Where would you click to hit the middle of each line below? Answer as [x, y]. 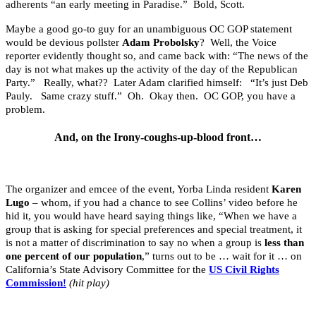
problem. [25, 109]
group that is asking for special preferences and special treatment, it [154, 230]
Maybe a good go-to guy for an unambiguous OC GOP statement [149, 29]
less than [284, 243]
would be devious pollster [64, 42]
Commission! [36, 283]
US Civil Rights [244, 270]
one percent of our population [74, 256]
